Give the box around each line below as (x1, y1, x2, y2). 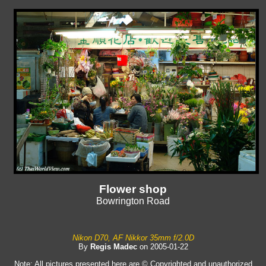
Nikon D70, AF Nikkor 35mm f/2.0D (72, 233, 194, 243)
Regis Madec (90, 242, 137, 252)
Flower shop (99, 183, 167, 196)
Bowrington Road (96, 196, 170, 207)
